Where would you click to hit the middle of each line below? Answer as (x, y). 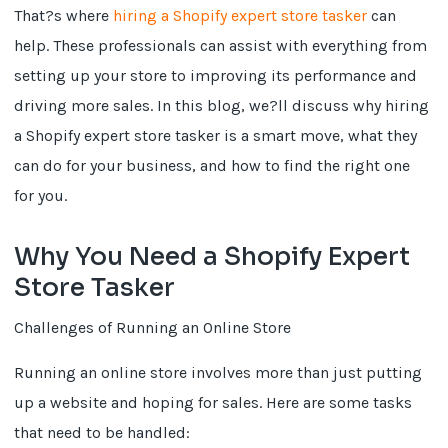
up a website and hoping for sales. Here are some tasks (213, 402)
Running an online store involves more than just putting (218, 372)
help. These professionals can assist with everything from (221, 45)
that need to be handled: (102, 432)
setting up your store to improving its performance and (216, 75)
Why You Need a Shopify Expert (212, 256)
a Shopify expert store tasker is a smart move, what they (216, 135)
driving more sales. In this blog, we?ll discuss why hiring (222, 105)
